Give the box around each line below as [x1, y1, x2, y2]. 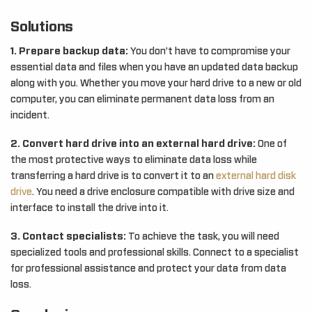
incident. [10, 110, 49, 120]
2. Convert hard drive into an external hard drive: [10, 139, 256, 149]
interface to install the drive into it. [10, 203, 169, 213]
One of [256, 139, 287, 149]
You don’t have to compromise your [128, 46, 290, 56]
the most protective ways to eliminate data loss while [10, 155, 257, 165]
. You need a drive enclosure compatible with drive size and [32, 187, 295, 197]
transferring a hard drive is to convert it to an [10, 171, 216, 181]
